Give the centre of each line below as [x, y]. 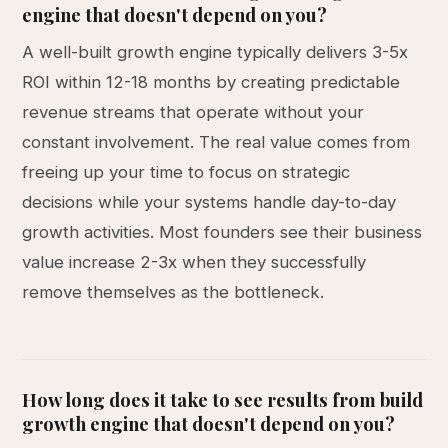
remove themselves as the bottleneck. [173, 292]
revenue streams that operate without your [193, 112]
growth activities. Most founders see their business [222, 232]
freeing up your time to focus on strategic [186, 172]
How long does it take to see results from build [223, 399]
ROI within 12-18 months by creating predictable [211, 82]
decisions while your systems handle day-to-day [209, 202]
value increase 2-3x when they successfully [194, 262]
